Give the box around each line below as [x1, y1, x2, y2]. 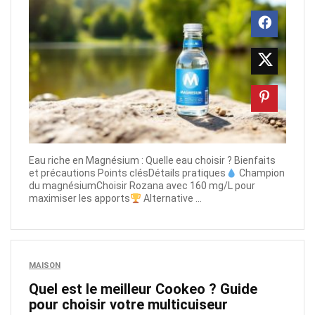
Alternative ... [141, 193, 202, 205]
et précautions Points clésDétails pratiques [29, 167, 226, 179]
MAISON [29, 261, 60, 271]
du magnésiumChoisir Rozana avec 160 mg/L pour [29, 180, 255, 192]
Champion [236, 167, 285, 179]
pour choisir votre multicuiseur [29, 296, 228, 314]
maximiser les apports [29, 193, 130, 205]
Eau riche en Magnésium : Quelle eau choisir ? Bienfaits [29, 155, 276, 167]
